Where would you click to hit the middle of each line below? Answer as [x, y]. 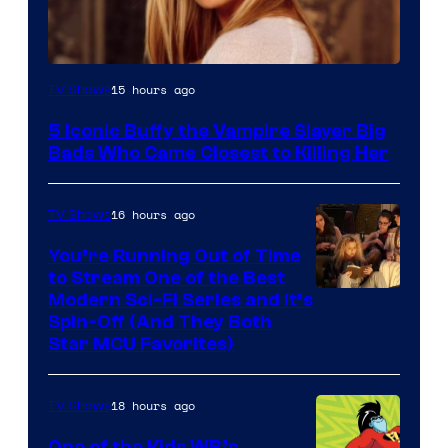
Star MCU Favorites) [141, 343]
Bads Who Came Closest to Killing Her [218, 152]
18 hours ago [153, 405]
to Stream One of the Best [166, 277]
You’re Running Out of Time [174, 255]
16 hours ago [153, 214]
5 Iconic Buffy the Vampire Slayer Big [217, 130]
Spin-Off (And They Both [160, 321]
